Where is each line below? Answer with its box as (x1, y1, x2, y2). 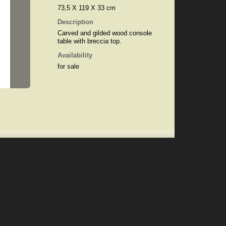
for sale (57, 63, 79, 70)
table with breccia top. (57, 37, 122, 45)
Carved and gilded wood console (57, 29, 152, 37)
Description (57, 18, 93, 26)
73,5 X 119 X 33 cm (57, 4, 116, 12)
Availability (57, 51, 92, 59)
